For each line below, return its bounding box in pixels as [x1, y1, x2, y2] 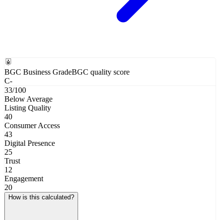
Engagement [4, 174, 43, 183]
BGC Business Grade [4, 67, 72, 76]
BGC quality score [72, 67, 130, 76]
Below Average [4, 94, 53, 103]
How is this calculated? [8, 193, 74, 201]
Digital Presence [4, 138, 55, 147]
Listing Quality [4, 103, 51, 112]
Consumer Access [4, 121, 60, 130]
